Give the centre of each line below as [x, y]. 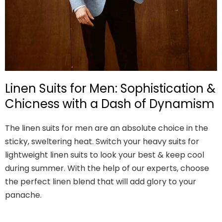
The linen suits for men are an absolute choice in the [107, 128]
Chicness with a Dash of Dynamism [110, 104]
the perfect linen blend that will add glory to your [101, 182]
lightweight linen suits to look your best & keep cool [105, 155]
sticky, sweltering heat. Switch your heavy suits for [102, 142]
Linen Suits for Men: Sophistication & [110, 89]
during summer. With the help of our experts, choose [107, 168]
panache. [23, 195]
